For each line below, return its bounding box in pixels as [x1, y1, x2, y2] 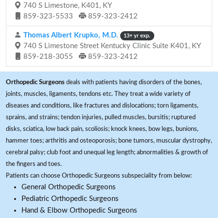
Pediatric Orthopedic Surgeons [21, 195, 119, 202]
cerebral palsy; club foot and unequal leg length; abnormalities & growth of [6, 149, 208, 156]
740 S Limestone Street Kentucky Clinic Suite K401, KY [21, 42, 201, 50]
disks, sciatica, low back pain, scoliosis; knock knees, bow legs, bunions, [6, 126, 199, 132]
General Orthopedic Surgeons [21, 183, 116, 191]
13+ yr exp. [124, 33, 151, 38]
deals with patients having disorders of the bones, [65, 79, 202, 86]
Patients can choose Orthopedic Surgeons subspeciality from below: [6, 172, 192, 179]
